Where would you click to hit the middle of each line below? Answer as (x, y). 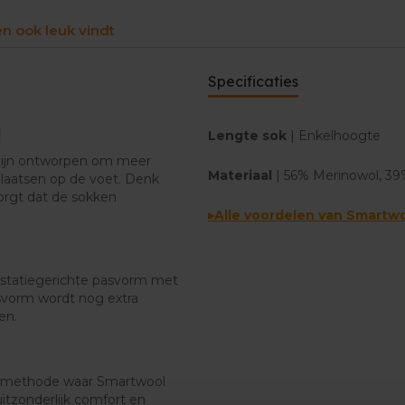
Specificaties (253, 81)
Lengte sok (249, 135)
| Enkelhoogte (335, 135)
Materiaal (242, 175)
